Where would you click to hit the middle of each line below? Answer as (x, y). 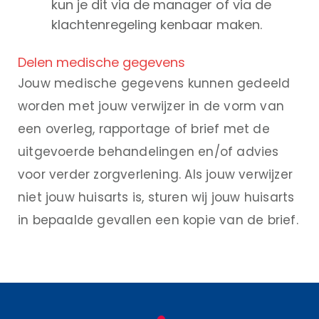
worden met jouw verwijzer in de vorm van (151, 106)
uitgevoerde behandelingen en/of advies (148, 152)
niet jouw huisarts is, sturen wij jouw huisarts (156, 198)
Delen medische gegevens (101, 63)
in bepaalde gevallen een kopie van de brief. (158, 220)
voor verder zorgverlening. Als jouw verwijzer (155, 175)
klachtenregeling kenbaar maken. (156, 25)
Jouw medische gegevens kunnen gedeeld (154, 84)
